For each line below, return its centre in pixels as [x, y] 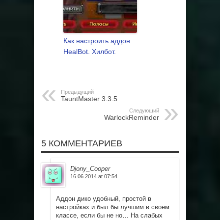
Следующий [144, 111]
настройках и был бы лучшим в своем [113, 207]
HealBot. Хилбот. [90, 52]
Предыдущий [77, 92]
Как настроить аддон [97, 41]
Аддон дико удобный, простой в [104, 199]
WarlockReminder [132, 118]
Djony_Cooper [90, 169]
